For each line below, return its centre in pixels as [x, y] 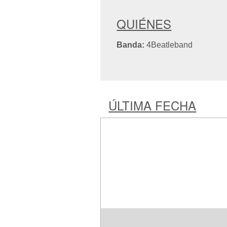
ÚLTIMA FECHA [153, 105]
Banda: [131, 45]
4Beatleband [169, 45]
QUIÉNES [144, 24]
